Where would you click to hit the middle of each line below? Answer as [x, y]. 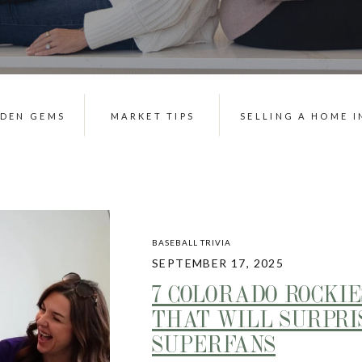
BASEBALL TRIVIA [192, 242]
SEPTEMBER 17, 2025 [218, 263]
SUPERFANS [214, 344]
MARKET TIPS [153, 116]
